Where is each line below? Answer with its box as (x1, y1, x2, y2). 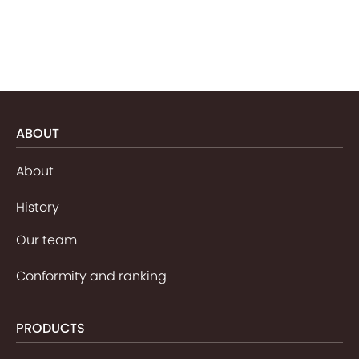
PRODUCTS (16, 318, 85, 337)
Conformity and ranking (16, 266, 167, 285)
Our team (16, 230, 77, 249)
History (16, 197, 59, 216)
